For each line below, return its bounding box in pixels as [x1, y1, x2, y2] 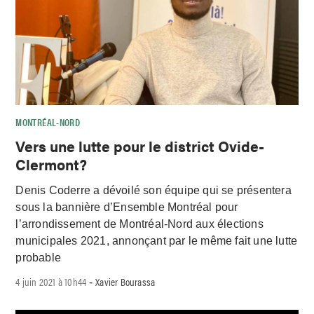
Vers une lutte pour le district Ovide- [15, 135, 265, 156]
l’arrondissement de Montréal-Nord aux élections [15, 217, 264, 230]
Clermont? [15, 153, 88, 175]
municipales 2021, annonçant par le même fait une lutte [15, 234, 298, 247]
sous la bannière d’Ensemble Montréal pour [15, 200, 238, 213]
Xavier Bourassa [95, 274, 156, 289]
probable [15, 251, 62, 264]
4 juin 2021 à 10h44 [15, 274, 87, 289]
